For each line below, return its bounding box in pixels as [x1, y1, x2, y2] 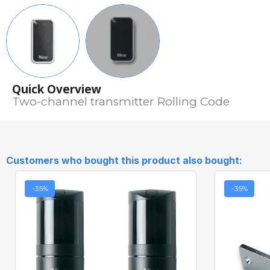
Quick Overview [12, 81, 101, 98]
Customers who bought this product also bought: [6, 154, 242, 167]
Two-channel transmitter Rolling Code [12, 95, 230, 109]
